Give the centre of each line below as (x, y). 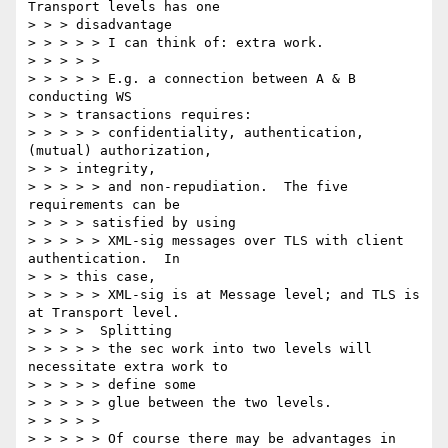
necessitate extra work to (128, 367)
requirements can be (104, 205)
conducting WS (80, 97)
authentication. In (104, 259)
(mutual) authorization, (120, 151)
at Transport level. (104, 313)
